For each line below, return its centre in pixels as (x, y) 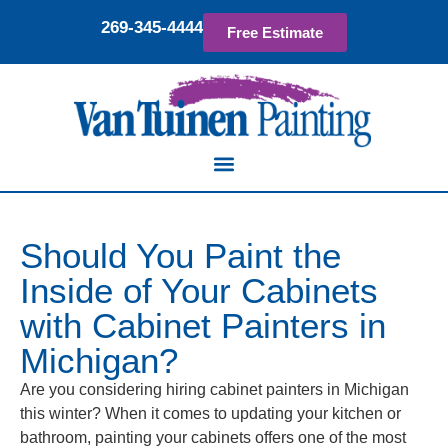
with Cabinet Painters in (203, 325)
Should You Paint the (180, 255)
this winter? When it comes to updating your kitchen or (210, 413)
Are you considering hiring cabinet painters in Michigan (214, 389)
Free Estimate (275, 32)
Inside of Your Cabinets (199, 290)
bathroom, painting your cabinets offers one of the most (213, 437)
